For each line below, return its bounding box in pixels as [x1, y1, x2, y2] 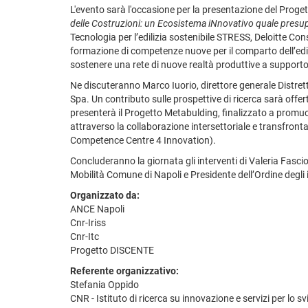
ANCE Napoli [70, 203, 124, 214]
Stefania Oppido [70, 278, 139, 290]
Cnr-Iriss [70, 217, 106, 228]
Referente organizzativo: [70, 265, 179, 276]
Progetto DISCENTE [70, 244, 154, 256]
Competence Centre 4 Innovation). [70, 134, 216, 146]
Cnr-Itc [70, 230, 99, 242]
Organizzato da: [70, 189, 140, 201]
